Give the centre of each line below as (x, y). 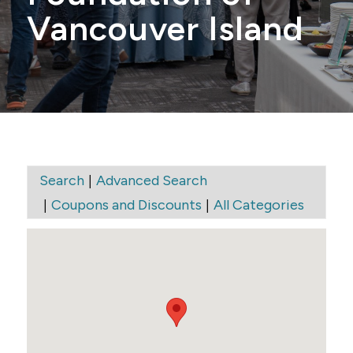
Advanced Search (151, 180)
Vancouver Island (165, 28)
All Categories (258, 204)
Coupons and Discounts (126, 204)
